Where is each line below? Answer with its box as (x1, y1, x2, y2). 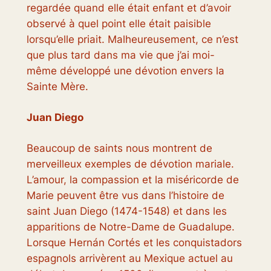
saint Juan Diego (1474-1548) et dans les (26, 204, 227, 217)
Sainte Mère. (26, 80, 88, 93)
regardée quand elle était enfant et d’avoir (26, 1, 231, 14)
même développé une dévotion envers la (26, 64, 224, 77)
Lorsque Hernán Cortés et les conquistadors (26, 236, 242, 249)
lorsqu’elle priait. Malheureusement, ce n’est (26, 33, 238, 45)
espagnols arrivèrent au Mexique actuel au (26, 252, 233, 264)
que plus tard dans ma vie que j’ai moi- (26, 48, 215, 61)
